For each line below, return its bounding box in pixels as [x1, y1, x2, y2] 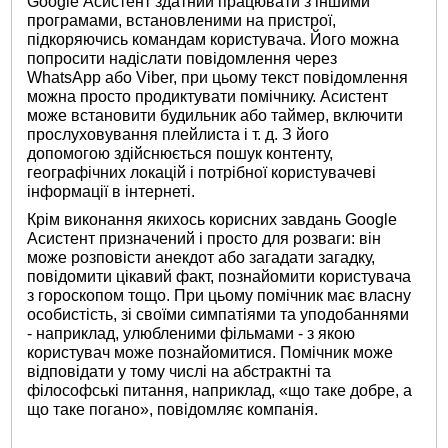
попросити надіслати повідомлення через [27, 49, 338, 67]
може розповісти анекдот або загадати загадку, [27, 249, 376, 267]
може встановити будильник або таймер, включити [27, 106, 404, 124]
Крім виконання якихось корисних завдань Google [27, 211, 398, 229]
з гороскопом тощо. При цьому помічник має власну [27, 287, 412, 305]
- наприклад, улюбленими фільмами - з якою [27, 325, 356, 343]
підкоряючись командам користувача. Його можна [27, 30, 400, 48]
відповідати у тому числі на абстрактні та [27, 363, 332, 381]
